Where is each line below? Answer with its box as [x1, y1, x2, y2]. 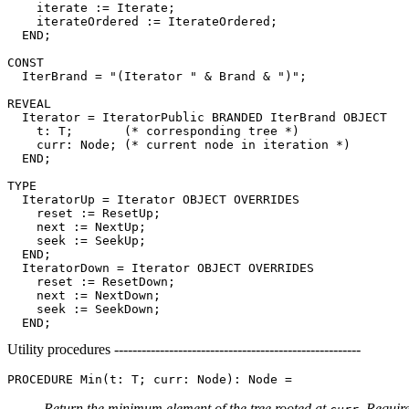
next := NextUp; [7, 219, 146, 234]
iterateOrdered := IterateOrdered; [7, 14, 278, 28]
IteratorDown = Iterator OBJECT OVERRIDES [7, 260, 314, 275]
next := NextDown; [7, 288, 161, 302]
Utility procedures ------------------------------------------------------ [7, 341, 361, 357]
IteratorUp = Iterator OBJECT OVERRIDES [7, 192, 299, 206]
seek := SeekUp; [7, 233, 146, 247]
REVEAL [7, 96, 51, 110]
